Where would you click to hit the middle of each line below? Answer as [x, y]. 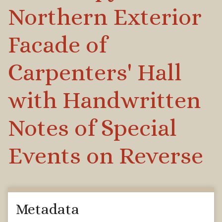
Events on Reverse [106, 155]
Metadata [48, 209]
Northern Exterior [105, 16]
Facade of [57, 44]
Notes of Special [92, 127]
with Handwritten [104, 100]
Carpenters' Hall [95, 72]
